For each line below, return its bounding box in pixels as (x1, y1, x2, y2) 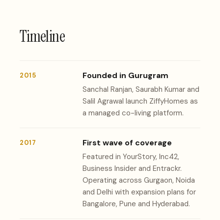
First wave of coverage (82, 137, 172, 148)
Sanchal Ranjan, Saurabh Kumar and (82, 84, 199, 94)
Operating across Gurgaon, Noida (82, 175, 195, 185)
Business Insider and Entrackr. (82, 163, 182, 173)
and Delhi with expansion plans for (82, 187, 196, 197)
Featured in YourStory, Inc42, (82, 151, 179, 162)
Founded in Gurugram (82, 70, 168, 81)
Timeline (20, 26, 65, 47)
